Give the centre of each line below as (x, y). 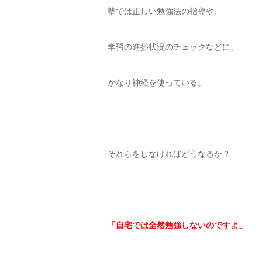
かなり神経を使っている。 (157, 83)
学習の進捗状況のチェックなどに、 (173, 47)
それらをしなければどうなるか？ (169, 154)
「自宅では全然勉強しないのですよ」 (177, 225)
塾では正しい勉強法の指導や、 (165, 11)
